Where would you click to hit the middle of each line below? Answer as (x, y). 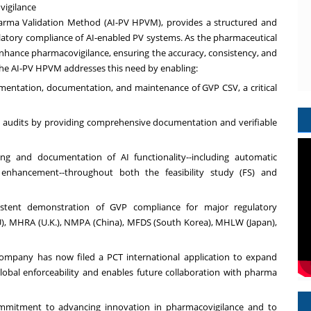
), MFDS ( (138, 222)
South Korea (182, 222)
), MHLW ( (228, 222)
